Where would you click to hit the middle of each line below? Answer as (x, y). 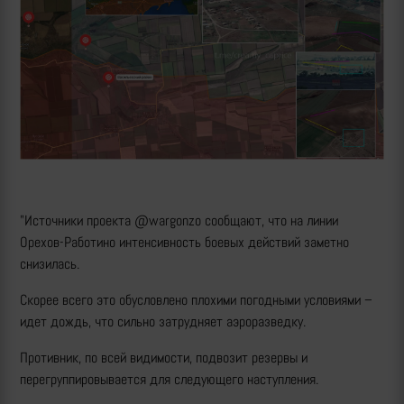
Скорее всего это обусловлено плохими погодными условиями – (196, 300)
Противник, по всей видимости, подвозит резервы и (164, 358)
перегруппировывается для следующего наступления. (169, 380)
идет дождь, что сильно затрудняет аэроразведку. (165, 322)
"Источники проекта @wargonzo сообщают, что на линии (179, 221)
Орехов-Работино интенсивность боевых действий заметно (184, 243)
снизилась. (50, 264)
